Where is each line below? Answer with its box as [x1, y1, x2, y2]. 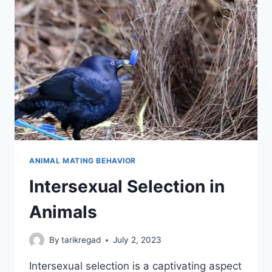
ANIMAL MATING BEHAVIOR [29, 155, 137, 165]
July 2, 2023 [113, 235, 162, 245]
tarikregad [61, 235, 101, 245]
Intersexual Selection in [29, 175, 225, 197]
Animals [29, 201, 97, 222]
